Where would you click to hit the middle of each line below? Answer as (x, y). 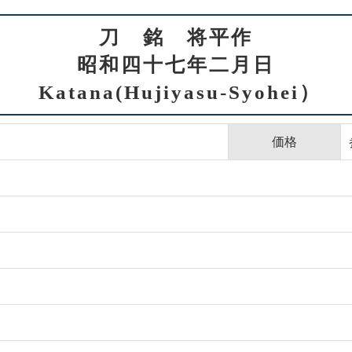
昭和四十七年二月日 (176, 64)
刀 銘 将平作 (176, 37)
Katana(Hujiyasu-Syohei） (176, 92)
